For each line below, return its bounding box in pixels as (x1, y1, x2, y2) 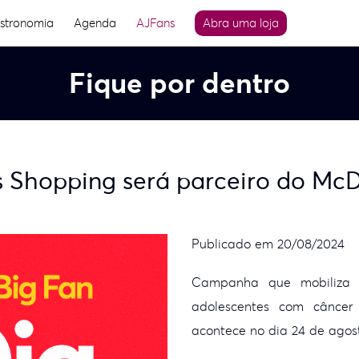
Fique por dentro (69, 65, 290, 101)
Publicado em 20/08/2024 (192, 236, 345, 252)
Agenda (74, 15, 117, 30)
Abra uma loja (203, 15, 280, 30)
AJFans (136, 15, 175, 30)
